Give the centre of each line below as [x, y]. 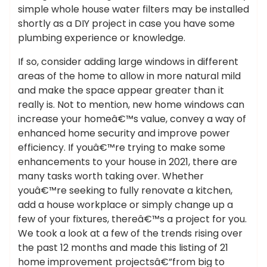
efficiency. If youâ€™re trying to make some [122, 148]
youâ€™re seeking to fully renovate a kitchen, [125, 190]
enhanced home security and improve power [124, 133]
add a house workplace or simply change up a [125, 205]
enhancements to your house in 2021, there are [128, 162]
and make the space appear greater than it [121, 90]
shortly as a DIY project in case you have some [126, 24]
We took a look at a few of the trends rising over [130, 233]
